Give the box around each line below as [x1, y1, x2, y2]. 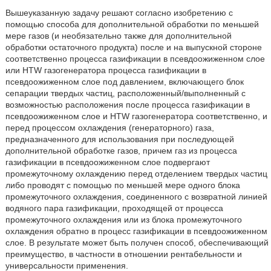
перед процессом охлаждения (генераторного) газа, [5, 123, 214, 132]
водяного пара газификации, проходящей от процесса [5, 203, 223, 213]
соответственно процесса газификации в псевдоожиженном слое [5, 54, 265, 64]
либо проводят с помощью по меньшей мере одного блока [5, 180, 240, 190]
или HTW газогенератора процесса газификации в [5, 65, 206, 75]
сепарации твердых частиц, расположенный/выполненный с [5, 88, 246, 98]
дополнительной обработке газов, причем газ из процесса [5, 146, 237, 155]
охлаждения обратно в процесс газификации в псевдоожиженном [5, 226, 267, 236]
